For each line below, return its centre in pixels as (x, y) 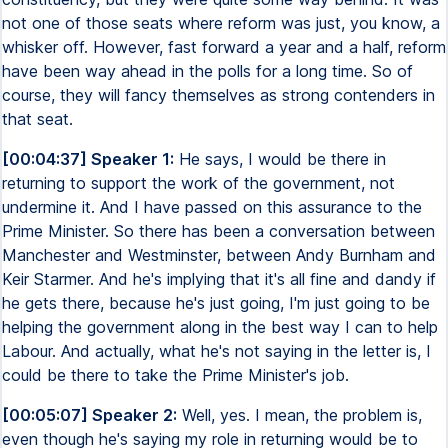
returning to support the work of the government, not (198, 183)
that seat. (37, 119)
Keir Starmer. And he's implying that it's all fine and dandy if (219, 279)
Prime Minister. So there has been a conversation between (218, 231)
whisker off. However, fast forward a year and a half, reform (224, 47)
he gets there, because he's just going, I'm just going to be (216, 303)
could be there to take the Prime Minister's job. (175, 375)
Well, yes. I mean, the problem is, (299, 415)
